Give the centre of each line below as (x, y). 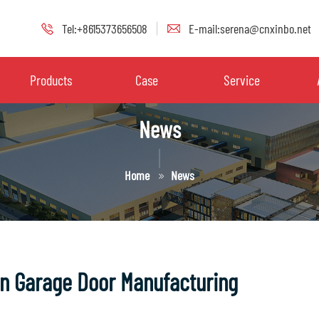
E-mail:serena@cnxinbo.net (250, 28)
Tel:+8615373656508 (105, 28)
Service (242, 80)
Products (51, 80)
